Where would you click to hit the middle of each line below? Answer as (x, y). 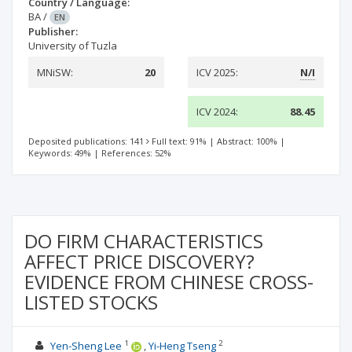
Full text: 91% (179, 141)
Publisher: (53, 31)
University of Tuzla (73, 46)
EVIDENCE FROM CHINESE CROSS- (169, 282)
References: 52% (136, 153)
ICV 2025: (217, 72)
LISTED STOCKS (91, 302)
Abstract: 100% (247, 141)
